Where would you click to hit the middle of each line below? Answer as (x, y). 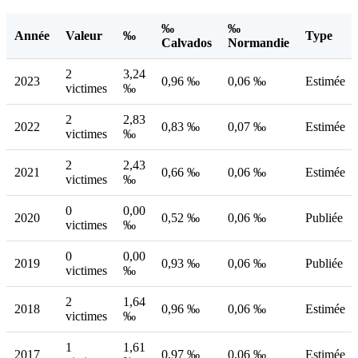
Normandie (259, 43)
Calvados (187, 43)
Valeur (84, 36)
